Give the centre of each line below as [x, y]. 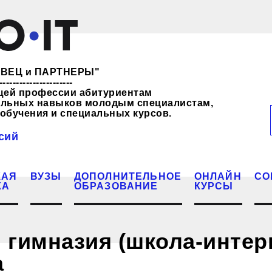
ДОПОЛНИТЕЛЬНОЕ [128, 176]
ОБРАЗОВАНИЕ [116, 186]
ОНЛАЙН [218, 176]
